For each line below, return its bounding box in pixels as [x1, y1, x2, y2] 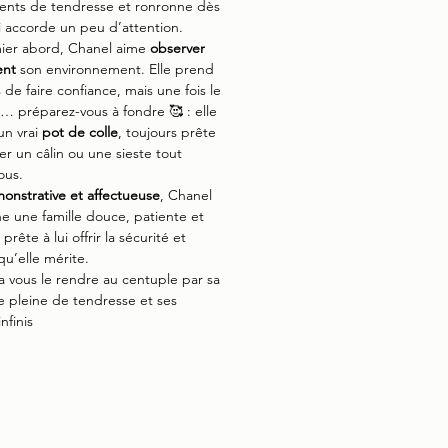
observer [150, 39, 205, 57]
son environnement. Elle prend [16, 60, 214, 78]
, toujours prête [118, 123, 216, 141]
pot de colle [42, 123, 118, 141]
